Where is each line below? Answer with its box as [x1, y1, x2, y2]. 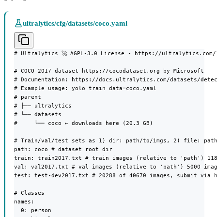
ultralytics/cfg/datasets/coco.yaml [23, 19, 127, 28]
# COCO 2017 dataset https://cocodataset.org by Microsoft [14, 67, 204, 75]
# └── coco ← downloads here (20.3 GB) [14, 120, 153, 127]
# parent [14, 93, 41, 101]
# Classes [14, 189, 45, 197]
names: [14, 198, 34, 205]
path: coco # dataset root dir [14, 146, 112, 153]
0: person [14, 207, 51, 214]
